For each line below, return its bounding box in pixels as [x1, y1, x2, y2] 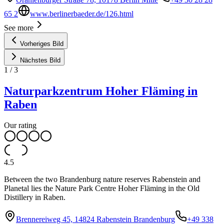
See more [4, 23, 33, 32]
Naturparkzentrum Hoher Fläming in [4, 84, 197, 97]
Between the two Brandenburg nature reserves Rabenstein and [4, 175, 200, 184]
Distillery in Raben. [4, 193, 65, 202]
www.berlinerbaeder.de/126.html [30, 9, 133, 18]
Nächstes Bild [20, 56, 60, 64]
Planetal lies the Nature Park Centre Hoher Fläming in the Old [4, 184, 199, 193]
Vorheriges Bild [20, 39, 63, 47]
